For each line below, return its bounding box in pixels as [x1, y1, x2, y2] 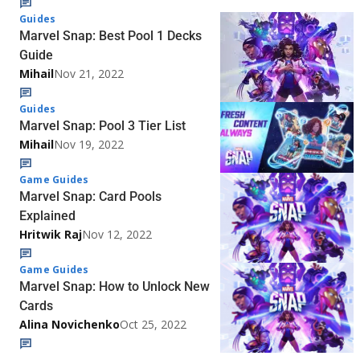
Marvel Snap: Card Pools [19, 189, 162, 205]
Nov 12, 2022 [82, 227, 152, 243]
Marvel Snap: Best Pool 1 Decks [19, 28, 202, 44]
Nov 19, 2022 [54, 137, 124, 153]
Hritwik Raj [19, 227, 82, 243]
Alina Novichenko [19, 317, 120, 333]
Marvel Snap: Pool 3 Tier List [19, 118, 186, 134]
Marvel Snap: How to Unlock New [19, 279, 210, 295]
